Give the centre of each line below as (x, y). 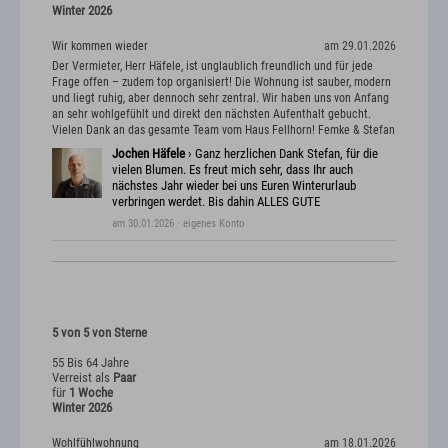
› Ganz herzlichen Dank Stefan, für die (281, 153)
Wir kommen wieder (100, 46)
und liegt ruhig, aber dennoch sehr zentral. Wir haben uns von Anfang (220, 97)
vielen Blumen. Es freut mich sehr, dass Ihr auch (232, 169)
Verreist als (82, 377)
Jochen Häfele (148, 153)
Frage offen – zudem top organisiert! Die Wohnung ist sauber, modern (221, 81)
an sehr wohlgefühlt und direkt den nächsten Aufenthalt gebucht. (211, 113)
